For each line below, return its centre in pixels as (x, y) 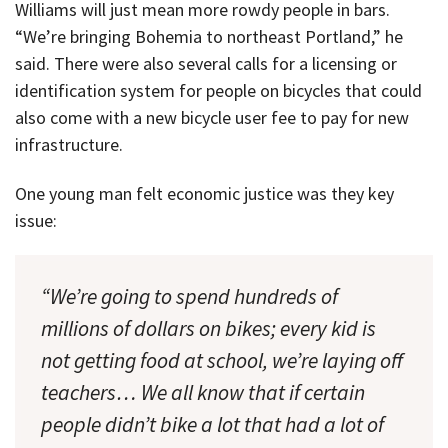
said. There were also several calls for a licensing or (206, 63)
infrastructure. (69, 144)
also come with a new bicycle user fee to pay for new (212, 117)
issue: (36, 220)
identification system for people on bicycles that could (218, 90)
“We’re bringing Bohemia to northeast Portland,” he (209, 36)
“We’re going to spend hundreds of (189, 297)
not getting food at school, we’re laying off (222, 361)
